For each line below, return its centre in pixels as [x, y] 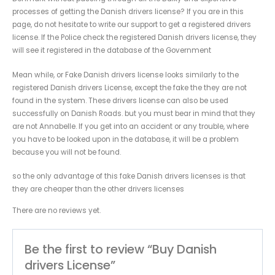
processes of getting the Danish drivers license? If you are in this [128, 12]
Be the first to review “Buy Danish [121, 249]
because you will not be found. [67, 152]
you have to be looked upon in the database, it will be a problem [126, 139]
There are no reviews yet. [56, 211]
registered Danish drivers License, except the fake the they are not [130, 87]
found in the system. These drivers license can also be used [120, 100]
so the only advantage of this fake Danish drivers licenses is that [129, 176]
